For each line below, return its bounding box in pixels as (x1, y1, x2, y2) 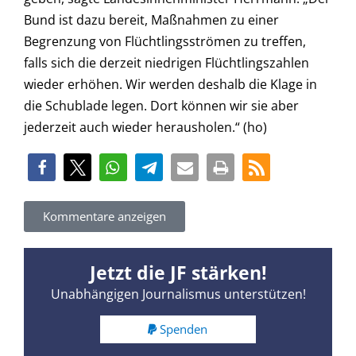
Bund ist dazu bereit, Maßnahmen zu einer (24, 11, 279, 29)
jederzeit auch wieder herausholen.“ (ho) (24, 118, 267, 137)
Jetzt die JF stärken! (89, 260, 267, 286)
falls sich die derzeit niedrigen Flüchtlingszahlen (24, 54, 309, 72)
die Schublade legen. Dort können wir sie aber (24, 97, 299, 115)
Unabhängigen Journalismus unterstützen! (50, 285, 306, 304)
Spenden (160, 320, 208, 337)
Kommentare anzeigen (43, 208, 166, 225)
